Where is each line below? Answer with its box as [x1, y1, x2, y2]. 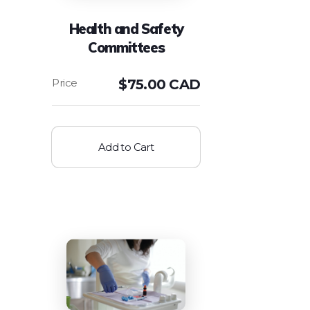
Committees [88, 39, 165, 57]
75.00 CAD [127, 76, 201, 93]
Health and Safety [69, 20, 183, 38]
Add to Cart [98, 140, 154, 154]
